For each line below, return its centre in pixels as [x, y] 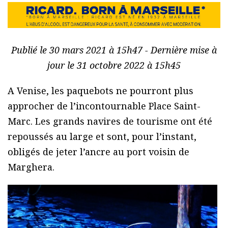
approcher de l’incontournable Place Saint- [104, 106]
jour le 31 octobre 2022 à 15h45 [114, 65]
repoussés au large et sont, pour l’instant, [102, 137]
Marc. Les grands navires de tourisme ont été [110, 121]
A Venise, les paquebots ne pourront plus [101, 91]
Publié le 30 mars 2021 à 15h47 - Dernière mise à [114, 50]
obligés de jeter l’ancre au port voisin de [98, 152]
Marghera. [31, 167]
